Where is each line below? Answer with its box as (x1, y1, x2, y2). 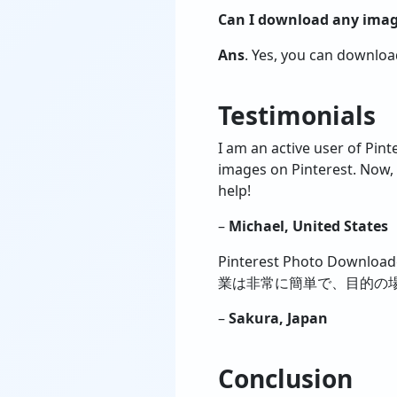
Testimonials (218, 98, 376, 132)
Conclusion (218, 362, 353, 395)
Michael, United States (229, 216, 388, 236)
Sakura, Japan (229, 308, 328, 328)
